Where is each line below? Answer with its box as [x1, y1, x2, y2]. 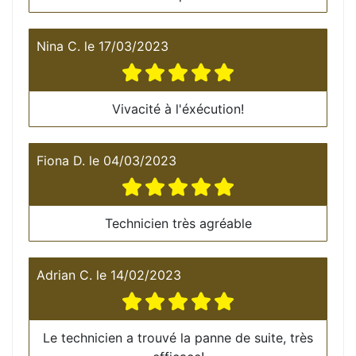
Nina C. [37, 37, 80, 54]
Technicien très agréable [104, 215, 252, 231]
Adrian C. [37, 266, 92, 283]
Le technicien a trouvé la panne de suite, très [43, 329, 313, 346]
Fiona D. [37, 152, 85, 168]
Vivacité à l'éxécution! [112, 100, 244, 117]
